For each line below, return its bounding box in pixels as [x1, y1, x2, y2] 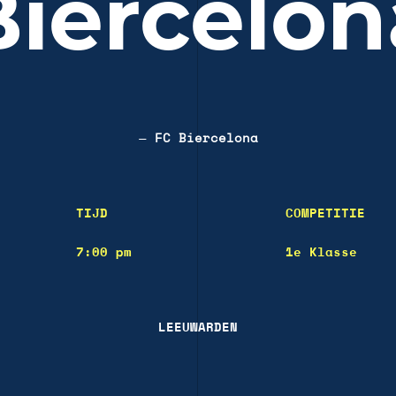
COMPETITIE [286, 207, 365, 220]
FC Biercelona [154, 132, 258, 145]
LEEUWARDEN [158, 321, 238, 334]
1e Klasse [286, 246, 357, 259]
